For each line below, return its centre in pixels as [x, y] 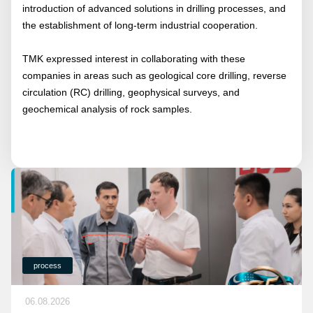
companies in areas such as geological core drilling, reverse [154, 75]
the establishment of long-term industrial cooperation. [140, 25]
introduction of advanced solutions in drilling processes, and [154, 8]
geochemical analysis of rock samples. [107, 109]
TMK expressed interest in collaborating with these [134, 59]
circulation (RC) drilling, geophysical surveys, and [131, 92]
